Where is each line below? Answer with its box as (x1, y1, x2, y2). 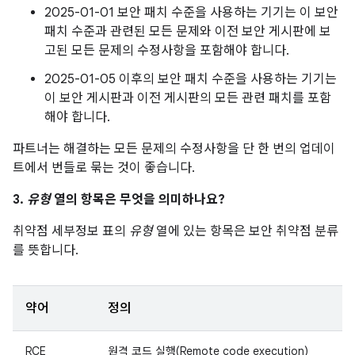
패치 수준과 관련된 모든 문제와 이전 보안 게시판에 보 (44, 24, 331, 40)
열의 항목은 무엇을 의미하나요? (51, 192, 225, 208)
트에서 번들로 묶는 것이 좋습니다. (13, 160, 195, 176)
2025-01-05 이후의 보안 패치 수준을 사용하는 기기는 (44, 71, 337, 87)
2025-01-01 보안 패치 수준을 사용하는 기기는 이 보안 (44, 5, 338, 21)
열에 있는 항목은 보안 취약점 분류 (153, 223, 338, 239)
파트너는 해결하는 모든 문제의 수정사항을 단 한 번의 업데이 (13, 141, 335, 157)
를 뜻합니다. (13, 242, 78, 258)
